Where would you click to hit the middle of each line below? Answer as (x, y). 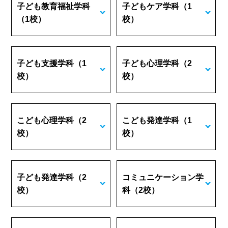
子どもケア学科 (151, 6)
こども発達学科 (151, 120)
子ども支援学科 (46, 63)
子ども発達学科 (46, 177)
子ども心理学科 (151, 63)
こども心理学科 (46, 120)
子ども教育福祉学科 (54, 6)
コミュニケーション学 (163, 177)
